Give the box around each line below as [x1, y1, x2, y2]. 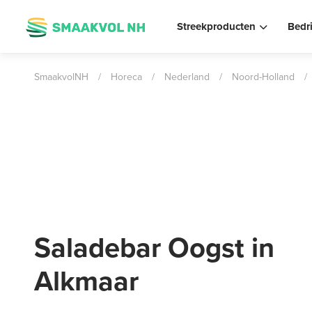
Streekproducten [177, 19, 256, 34]
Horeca [111, 70, 142, 84]
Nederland [164, 70, 210, 84]
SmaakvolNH [34, 70, 88, 84]
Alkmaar [34, 260, 139, 302]
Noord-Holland [232, 70, 295, 84]
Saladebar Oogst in [34, 227, 274, 269]
